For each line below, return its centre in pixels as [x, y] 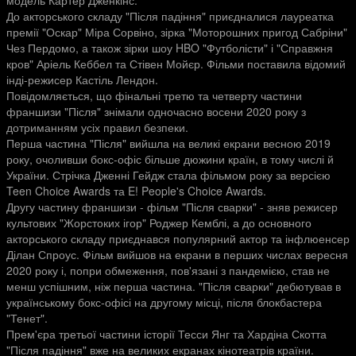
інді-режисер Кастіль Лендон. [82, 79]
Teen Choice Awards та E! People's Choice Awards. [136, 191]
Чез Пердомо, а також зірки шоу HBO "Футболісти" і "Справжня [170, 48]
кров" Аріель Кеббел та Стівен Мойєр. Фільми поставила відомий [176, 64]
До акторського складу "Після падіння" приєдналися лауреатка [170, 16]
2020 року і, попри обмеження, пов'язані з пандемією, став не [168, 270]
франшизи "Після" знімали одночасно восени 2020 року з [156, 111]
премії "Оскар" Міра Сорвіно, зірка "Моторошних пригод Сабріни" [177, 32]
